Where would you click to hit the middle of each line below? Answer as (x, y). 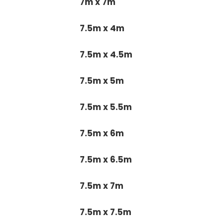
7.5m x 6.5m (106, 159)
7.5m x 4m (102, 28)
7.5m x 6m (102, 133)
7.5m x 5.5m (106, 107)
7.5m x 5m (102, 81)
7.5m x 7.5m (106, 212)
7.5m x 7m (102, 186)
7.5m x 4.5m (106, 54)
